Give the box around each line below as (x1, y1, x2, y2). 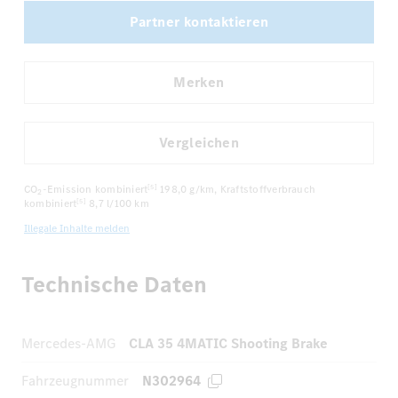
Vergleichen (158, 132, 240, 152)
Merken (173, 72, 225, 92)
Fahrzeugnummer (21, 371, 129, 391)
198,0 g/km (160, 182, 215, 197)
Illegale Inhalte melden (24, 221, 130, 236)
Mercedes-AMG (21, 334, 115, 354)
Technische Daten (21, 269, 207, 301)
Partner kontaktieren (129, 12, 269, 31)
